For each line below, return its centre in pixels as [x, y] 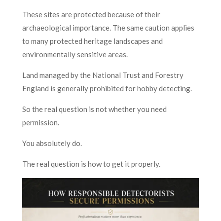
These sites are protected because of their [91, 14]
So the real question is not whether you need [94, 109]
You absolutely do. [52, 143]
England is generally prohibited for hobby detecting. [107, 88]
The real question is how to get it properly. [91, 164]
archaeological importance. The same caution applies [108, 27]
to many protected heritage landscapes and [92, 41]
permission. [40, 122]
